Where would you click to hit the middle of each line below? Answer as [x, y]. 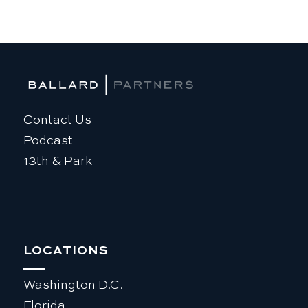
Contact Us [57, 120]
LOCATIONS [66, 251]
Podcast [48, 141]
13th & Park [57, 161]
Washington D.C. [73, 285]
